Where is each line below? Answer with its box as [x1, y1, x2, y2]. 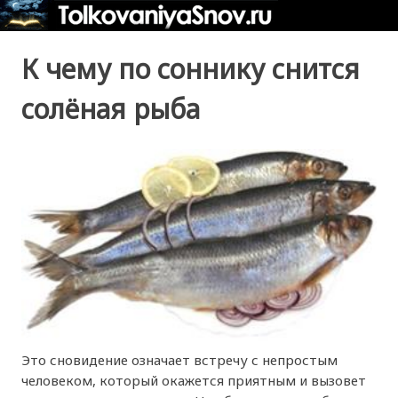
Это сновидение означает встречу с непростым [21, 351, 338, 370]
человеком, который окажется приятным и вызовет [21, 371, 367, 390]
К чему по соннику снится [21, 51, 361, 87]
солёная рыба [21, 91, 201, 127]
